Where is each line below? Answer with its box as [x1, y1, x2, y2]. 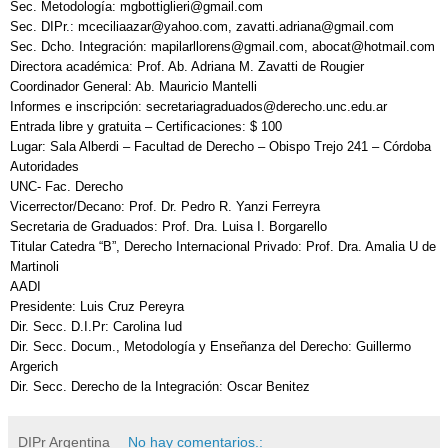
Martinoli [10, 258, 59, 274]
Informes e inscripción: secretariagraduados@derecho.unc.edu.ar [10, 98, 387, 114]
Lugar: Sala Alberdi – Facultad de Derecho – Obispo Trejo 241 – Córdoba [10, 138, 431, 154]
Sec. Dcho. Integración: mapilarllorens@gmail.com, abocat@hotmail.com [10, 38, 435, 54]
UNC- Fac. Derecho [10, 178, 123, 194]
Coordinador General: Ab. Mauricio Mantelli [10, 78, 257, 94]
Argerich [10, 358, 58, 374]
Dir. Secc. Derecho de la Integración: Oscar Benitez [10, 378, 310, 394]
